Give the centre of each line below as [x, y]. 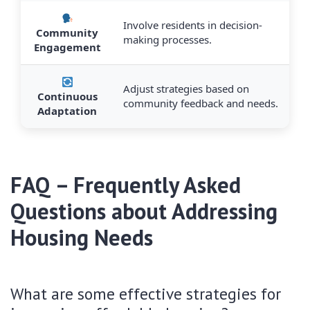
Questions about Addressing [144, 211]
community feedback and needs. [201, 103]
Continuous [67, 97]
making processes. [167, 40]
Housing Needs [82, 238]
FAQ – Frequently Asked [126, 185]
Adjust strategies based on [186, 89]
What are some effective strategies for [146, 294]
